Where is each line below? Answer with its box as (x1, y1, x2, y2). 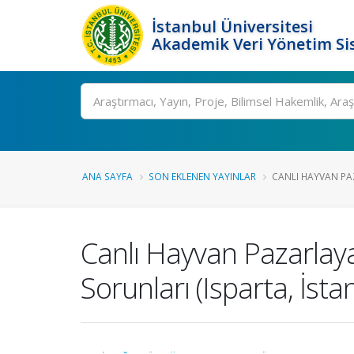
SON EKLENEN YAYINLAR (149, 170, 256, 183)
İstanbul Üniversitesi (152, 16, 313, 37)
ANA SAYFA (82, 170, 133, 183)
